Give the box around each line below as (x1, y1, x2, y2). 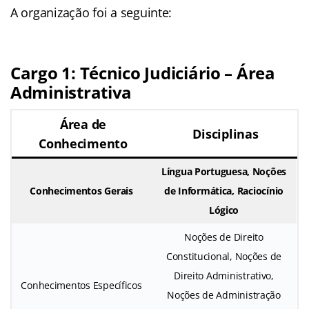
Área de (59, 116, 107, 133)
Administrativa (10, 81, 132, 104)
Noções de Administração (167, 288, 281, 302)
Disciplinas (192, 126, 259, 143)
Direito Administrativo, (174, 269, 274, 283)
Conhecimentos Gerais (30, 184, 133, 198)
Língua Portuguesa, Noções (161, 165, 287, 179)
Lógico (208, 203, 239, 217)
